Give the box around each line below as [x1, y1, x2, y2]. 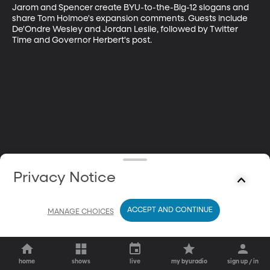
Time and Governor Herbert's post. [12, 36, 152, 45]
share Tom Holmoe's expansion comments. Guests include [12, 14, 250, 23]
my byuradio [171, 259, 207, 265]
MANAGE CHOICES [47, 208, 114, 216]
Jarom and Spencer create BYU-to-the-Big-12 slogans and [12, 3, 251, 12]
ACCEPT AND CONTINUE [127, 207, 213, 214]
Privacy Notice [13, 171, 116, 185]
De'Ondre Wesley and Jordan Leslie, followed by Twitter [12, 25, 240, 34]
